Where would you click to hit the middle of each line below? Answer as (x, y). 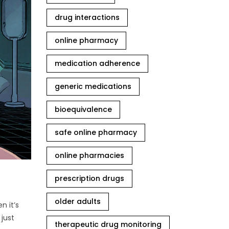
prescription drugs (89, 178)
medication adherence (97, 63)
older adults (78, 201)
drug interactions (87, 17)
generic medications (93, 86)
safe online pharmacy (96, 132)
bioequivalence (83, 109)
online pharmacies (89, 155)
